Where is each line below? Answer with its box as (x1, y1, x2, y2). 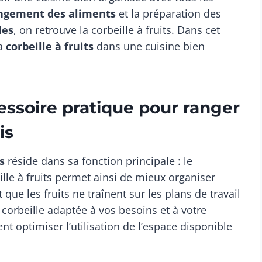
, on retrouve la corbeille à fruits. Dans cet (13, 23, 220, 37)
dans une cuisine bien (94, 39, 205, 54)
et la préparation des (119, 6, 221, 21)
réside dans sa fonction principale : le (5, 154, 192, 168)
